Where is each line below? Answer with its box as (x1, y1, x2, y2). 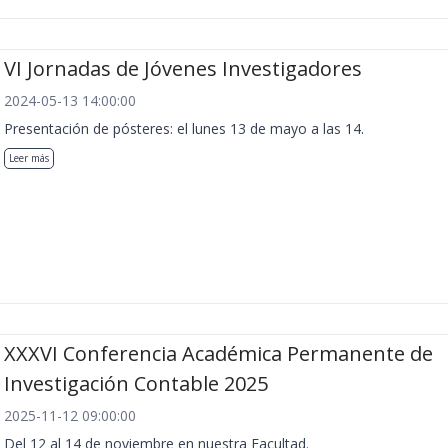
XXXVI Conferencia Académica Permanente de (4, 340, 433, 368)
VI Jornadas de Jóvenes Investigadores (4, 54, 362, 82)
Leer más (9, 150, 49, 165)
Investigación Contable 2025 (4, 370, 268, 398)
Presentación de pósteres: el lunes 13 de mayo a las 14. (4, 118, 364, 138)
